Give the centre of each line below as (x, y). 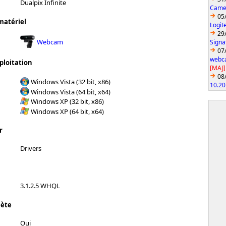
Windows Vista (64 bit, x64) (71, 92)
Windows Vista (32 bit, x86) (71, 81)
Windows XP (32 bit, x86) (67, 101)
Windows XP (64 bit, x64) (67, 111)
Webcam (50, 42)
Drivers (31, 149)
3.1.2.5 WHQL (40, 186)
